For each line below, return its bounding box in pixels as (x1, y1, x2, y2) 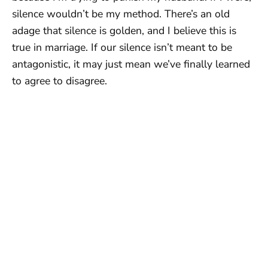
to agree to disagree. (12, 73, 107, 88)
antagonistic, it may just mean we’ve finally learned (12, 56, 250, 71)
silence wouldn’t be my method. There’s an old (12, 6, 230, 21)
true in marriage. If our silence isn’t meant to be (12, 39, 232, 54)
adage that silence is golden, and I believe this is (12, 23, 236, 38)
